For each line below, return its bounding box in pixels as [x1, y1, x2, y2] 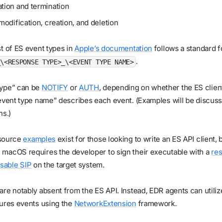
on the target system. [31, 160, 105, 169]
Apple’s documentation [74, 44, 153, 54]
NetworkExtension [74, 199, 136, 208]
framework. [136, 199, 177, 208]
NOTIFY [41, 82, 68, 92]
